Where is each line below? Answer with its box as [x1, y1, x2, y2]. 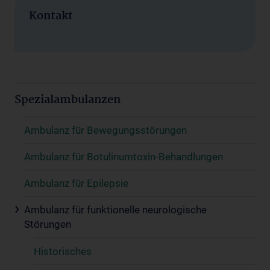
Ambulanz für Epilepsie [24, 177, 128, 189]
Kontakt [29, 7, 73, 25]
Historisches [34, 245, 92, 257]
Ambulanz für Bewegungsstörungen [24, 124, 187, 136]
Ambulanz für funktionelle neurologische [24, 203, 207, 216]
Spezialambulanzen [14, 90, 121, 109]
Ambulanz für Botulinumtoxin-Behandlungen [24, 150, 223, 163]
